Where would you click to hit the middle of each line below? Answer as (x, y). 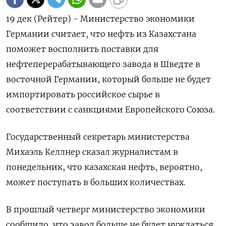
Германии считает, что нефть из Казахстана (101, 34)
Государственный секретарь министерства (98, 136)
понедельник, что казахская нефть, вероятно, (104, 167)
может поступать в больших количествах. (96, 182)
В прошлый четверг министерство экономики (106, 209)
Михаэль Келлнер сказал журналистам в (92, 152)
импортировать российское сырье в (83, 94)
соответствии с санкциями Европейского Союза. (110, 109)
